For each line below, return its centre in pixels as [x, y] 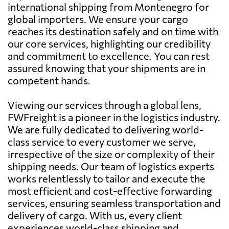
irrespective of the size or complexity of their [111, 154]
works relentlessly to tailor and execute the [107, 178]
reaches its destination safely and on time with [113, 31]
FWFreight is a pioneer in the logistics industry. [114, 117]
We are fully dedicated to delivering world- [106, 129]
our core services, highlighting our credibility [109, 43]
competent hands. [49, 80]
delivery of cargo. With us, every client [95, 215]
